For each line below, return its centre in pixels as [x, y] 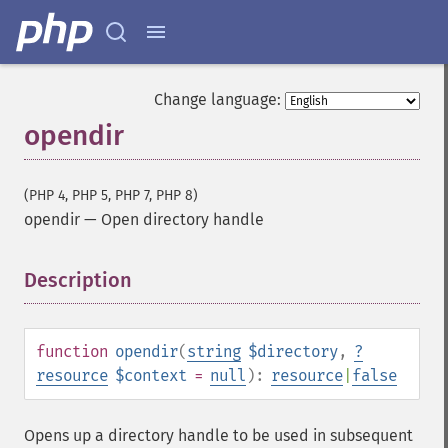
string [214, 351]
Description [78, 280]
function [72, 351]
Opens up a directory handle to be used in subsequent [218, 435]
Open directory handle [182, 219]
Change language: [217, 99]
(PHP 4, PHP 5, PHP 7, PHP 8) [111, 195]
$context [151, 375]
